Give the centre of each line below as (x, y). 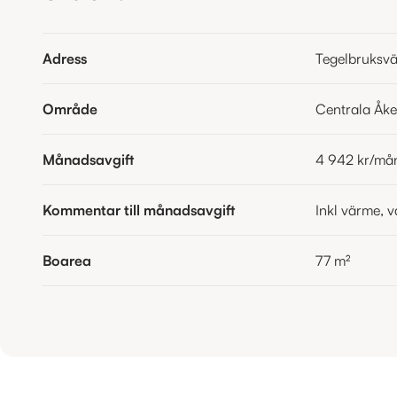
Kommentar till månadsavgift (139, 210)
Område (70, 109)
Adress (65, 58)
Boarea (67, 260)
